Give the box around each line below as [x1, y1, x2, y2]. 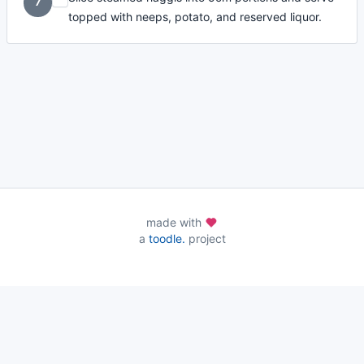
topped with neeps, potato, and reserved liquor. [68, 10, 323, 24]
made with [146, 215, 205, 229]
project [184, 232, 226, 245]
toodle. [148, 232, 185, 245]
